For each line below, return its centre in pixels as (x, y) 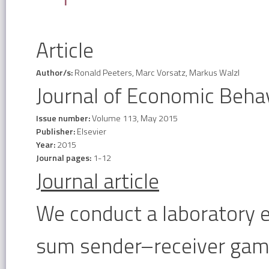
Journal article (98, 181)
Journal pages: (65, 158)
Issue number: (64, 119)
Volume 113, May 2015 (135, 119)
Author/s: (55, 73)
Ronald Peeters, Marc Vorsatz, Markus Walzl (157, 73)
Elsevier (92, 132)
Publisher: (56, 132)
